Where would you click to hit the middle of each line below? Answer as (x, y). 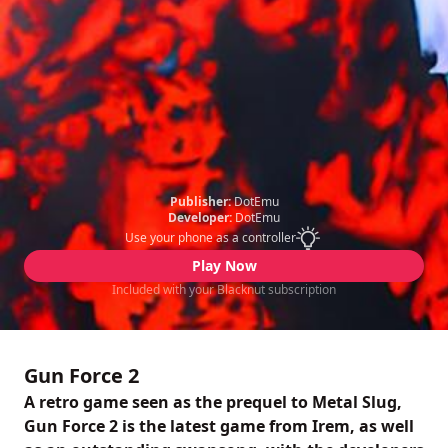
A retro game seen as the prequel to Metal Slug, (213, 402)
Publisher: (200, 201)
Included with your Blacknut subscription (224, 289)
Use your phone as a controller (210, 237)
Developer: (200, 217)
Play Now (224, 265)
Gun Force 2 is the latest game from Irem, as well (219, 426)
